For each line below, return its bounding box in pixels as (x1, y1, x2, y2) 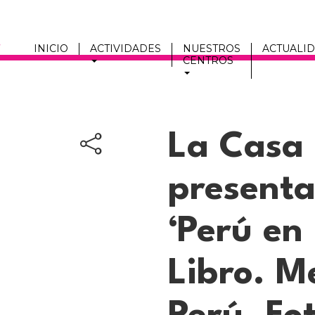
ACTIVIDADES (89, 41, 161, 55)
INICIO (33, 41, 68, 55)
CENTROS (182, 53, 233, 67)
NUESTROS (182, 41, 240, 55)
